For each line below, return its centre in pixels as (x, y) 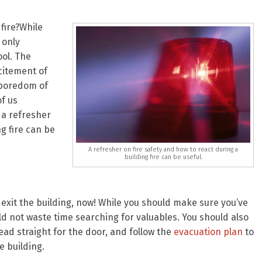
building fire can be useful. (163, 157)
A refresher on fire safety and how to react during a (163, 149)
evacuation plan (208, 232)
